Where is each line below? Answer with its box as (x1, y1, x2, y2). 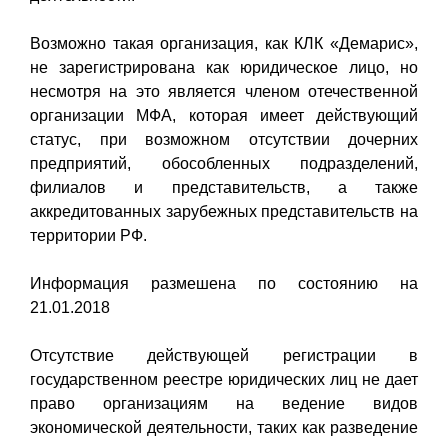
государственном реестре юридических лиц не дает (30, 370, 418, 388)
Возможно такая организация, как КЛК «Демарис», (30, 34, 418, 52)
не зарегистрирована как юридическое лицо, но (30, 58, 418, 76)
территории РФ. (30, 226, 147, 244)
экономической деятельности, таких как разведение (30, 418, 418, 436)
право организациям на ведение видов (30, 394, 418, 412)
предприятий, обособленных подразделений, (30, 154, 418, 172)
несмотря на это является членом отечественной (30, 82, 418, 100)
